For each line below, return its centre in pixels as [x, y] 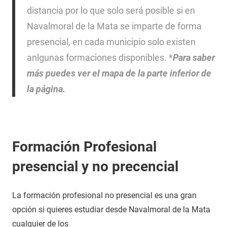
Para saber [194, 58]
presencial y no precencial [95, 166]
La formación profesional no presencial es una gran [104, 195]
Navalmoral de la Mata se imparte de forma [114, 26]
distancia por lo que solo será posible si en [111, 10]
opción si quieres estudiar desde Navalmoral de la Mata [111, 210]
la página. [46, 89]
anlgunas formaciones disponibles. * [100, 58]
